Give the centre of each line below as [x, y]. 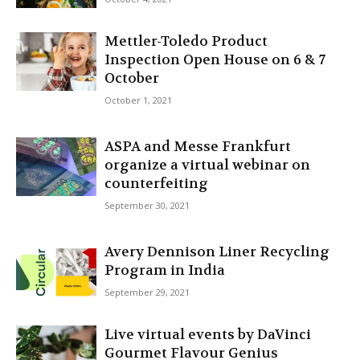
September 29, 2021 [147, 292]
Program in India [165, 270]
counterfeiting [156, 183]
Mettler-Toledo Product [186, 41]
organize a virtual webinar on [207, 165]
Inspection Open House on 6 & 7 [215, 59]
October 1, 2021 [138, 100]
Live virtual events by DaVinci [208, 334]
